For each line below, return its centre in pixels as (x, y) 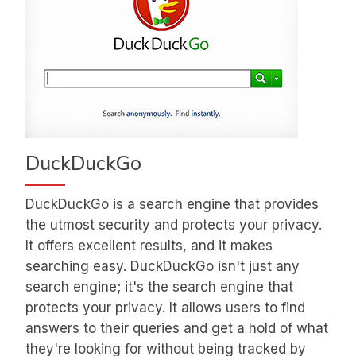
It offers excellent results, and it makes (149, 246)
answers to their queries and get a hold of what (177, 329)
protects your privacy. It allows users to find (165, 308)
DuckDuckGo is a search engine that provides (172, 205)
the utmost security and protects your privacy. (174, 225)
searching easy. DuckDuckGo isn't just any (163, 267)
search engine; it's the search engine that (159, 287)
